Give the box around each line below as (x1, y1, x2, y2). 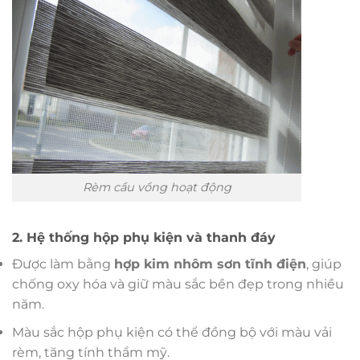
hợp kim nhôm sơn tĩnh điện (114, 256, 306, 272)
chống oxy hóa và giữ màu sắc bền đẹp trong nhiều (12, 276, 344, 292)
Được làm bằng (12, 256, 114, 272)
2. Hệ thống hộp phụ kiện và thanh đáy (12, 229, 276, 245)
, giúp (306, 256, 342, 272)
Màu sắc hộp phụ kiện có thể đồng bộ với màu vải (12, 324, 332, 340)
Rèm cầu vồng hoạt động (82, 180, 231, 195)
